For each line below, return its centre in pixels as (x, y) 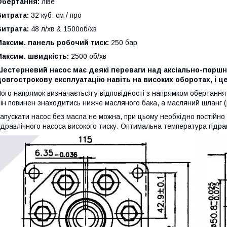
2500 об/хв (88, 56)
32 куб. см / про (55, 15)
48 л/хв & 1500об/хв (63, 29)
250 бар (123, 43)
